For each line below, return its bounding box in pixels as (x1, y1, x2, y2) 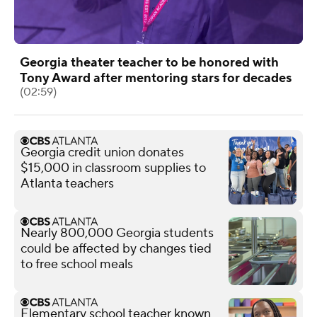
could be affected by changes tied (21, 240, 212, 257)
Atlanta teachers (21, 175, 114, 192)
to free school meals (21, 255, 133, 272)
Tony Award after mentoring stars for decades (20, 69, 292, 86)
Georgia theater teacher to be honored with (20, 54, 279, 71)
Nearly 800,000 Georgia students (21, 224, 214, 241)
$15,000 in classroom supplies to (21, 159, 206, 176)
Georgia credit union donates (21, 144, 184, 161)
